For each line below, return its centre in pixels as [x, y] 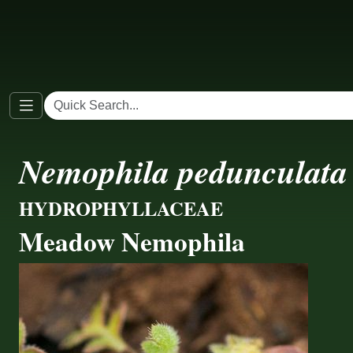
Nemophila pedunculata [183, 171]
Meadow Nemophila [132, 241]
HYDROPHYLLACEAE [121, 208]
